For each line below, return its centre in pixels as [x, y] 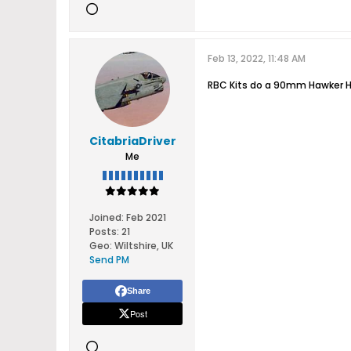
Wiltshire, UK [143, 246]
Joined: [106, 217]
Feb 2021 [146, 217]
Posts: [104, 232]
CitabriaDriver [132, 141]
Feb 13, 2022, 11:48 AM [257, 58]
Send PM [109, 260]
